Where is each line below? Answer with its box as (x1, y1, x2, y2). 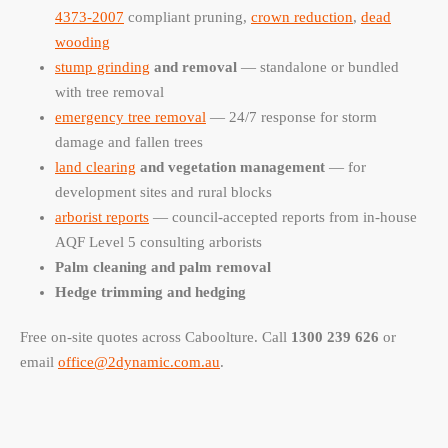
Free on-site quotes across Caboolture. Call (20, 329, 291, 346)
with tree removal (55, 84, 164, 101)
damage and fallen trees (55, 134, 203, 151)
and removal (150, 59, 237, 76)
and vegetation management (136, 159, 325, 176)
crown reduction (251, 9, 353, 26)
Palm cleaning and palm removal (55, 259, 271, 276)
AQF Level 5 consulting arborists (55, 234, 262, 251)
